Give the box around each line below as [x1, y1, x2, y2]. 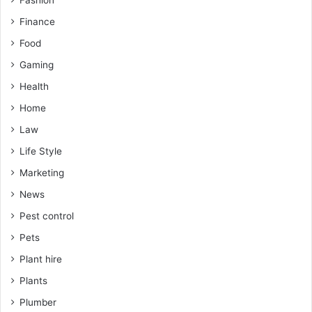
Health [19, 81, 49, 93]
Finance [19, 16, 55, 28]
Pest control [19, 210, 74, 222]
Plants [19, 275, 47, 287]
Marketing [19, 167, 64, 179]
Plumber [19, 297, 56, 309]
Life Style [19, 146, 62, 157]
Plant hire [19, 253, 62, 265]
